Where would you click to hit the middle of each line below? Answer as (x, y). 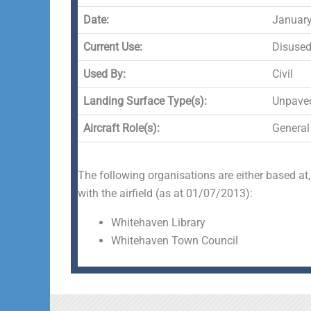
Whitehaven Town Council (175, 241)
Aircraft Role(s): (121, 128)
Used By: (104, 74)
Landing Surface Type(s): (145, 101)
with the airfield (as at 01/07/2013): (165, 193)
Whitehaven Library (158, 222)
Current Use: (113, 47)
